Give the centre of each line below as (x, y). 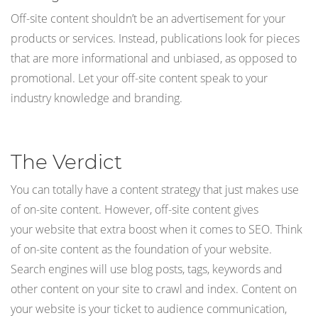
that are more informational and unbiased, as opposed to (154, 58)
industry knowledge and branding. (97, 98)
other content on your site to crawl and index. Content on (154, 289)
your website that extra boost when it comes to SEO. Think (157, 229)
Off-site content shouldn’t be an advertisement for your (148, 18)
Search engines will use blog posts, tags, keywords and (147, 269)
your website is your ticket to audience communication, (149, 308)
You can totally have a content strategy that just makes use (155, 189)
